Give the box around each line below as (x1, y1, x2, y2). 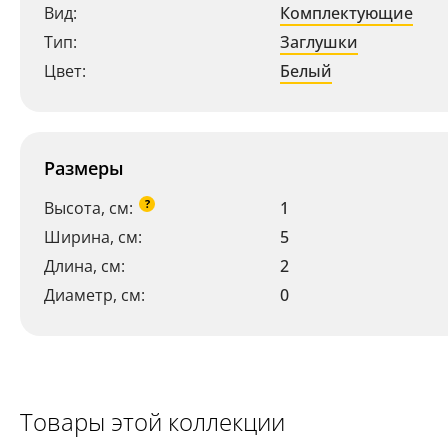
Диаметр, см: (44, 284, 145, 306)
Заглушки (280, 31, 358, 53)
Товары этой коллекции (20, 405, 285, 438)
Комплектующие (280, 2, 413, 24)
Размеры (44, 156, 124, 180)
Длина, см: (44, 255, 125, 277)
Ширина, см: (44, 226, 142, 248)
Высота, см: (44, 197, 133, 219)
